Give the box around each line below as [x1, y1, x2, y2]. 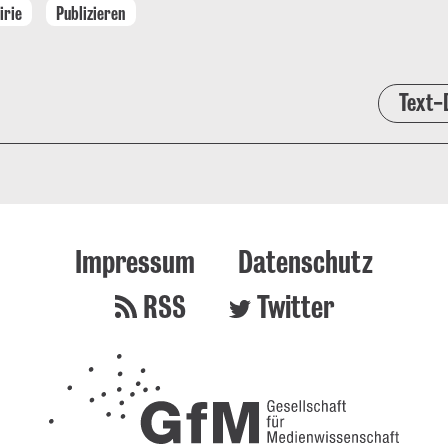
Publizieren [56, 2, 126, 23]
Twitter [256, 288, 334, 324]
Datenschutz [238, 243, 373, 279]
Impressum [75, 243, 195, 279]
